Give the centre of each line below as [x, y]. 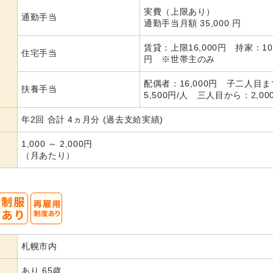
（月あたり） [48, 155]
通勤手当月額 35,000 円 [193, 23]
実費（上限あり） [180, 12]
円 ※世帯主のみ [180, 59]
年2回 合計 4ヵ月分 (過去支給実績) [92, 119]
